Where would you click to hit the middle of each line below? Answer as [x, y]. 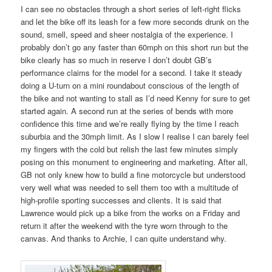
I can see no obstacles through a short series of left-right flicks [131, 9]
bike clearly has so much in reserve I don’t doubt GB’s [117, 60]
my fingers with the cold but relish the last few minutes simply [130, 149]
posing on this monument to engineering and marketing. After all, [134, 162]
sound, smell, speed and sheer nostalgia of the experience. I [127, 35]
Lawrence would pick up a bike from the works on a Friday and [131, 213]
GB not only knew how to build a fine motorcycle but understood [133, 175]
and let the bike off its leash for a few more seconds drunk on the [135, 22]
